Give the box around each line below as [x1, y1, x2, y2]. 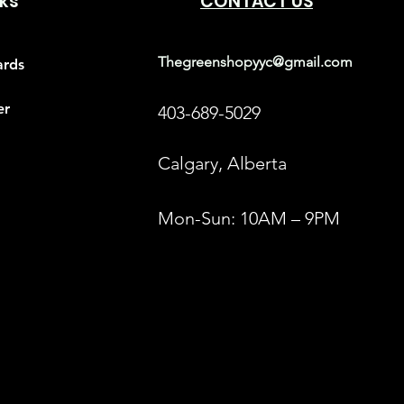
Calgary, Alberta [158, 151, 287, 174]
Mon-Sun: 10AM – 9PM [158, 207, 340, 229]
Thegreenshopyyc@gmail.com [158, 52, 353, 70]
